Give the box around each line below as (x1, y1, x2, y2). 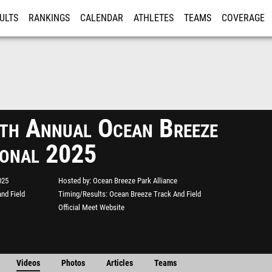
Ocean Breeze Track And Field (109, 189, 201, 199)
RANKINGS (29, 13, 70, 24)
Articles (106, 258, 133, 268)
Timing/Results (58, 189, 106, 199)
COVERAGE (222, 13, 265, 24)
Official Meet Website (58, 203, 124, 212)
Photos (61, 258, 85, 268)
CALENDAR (80, 13, 123, 24)
